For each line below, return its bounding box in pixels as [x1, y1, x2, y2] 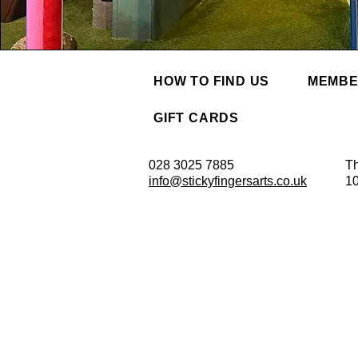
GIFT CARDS [153, 111, 239, 125]
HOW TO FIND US [153, 74, 270, 88]
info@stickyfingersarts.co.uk [149, 174, 307, 188]
